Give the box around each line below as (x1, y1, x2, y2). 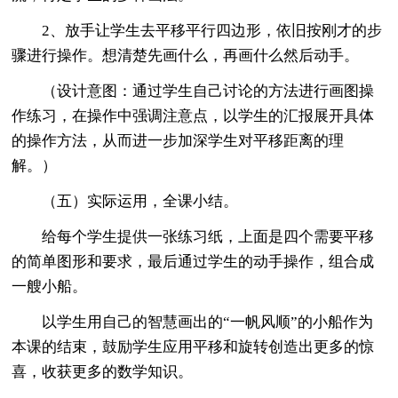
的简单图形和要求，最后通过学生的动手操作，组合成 (12, 252, 375, 270)
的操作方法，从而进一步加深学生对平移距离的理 (12, 131, 345, 149)
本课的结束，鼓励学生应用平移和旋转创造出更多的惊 (12, 338, 375, 355)
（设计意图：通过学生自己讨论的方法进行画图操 (12, 82, 375, 99)
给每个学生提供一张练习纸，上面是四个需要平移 (12, 227, 375, 245)
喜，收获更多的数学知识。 (12, 362, 194, 380)
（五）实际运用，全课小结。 (12, 192, 239, 210)
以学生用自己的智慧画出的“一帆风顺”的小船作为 (12, 313, 374, 330)
